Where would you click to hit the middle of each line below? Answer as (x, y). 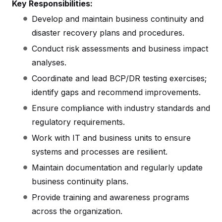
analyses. (49, 62)
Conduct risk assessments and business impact (120, 48)
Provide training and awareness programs (111, 197)
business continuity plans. (80, 181)
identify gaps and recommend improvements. (116, 92)
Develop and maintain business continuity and (118, 19)
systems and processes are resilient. (100, 151)
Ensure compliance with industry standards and (121, 108)
